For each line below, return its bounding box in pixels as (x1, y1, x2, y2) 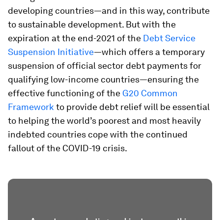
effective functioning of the (8, 87, 122, 98)
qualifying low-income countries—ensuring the (8, 74, 199, 84)
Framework (8, 101, 56, 112)
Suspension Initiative (8, 46, 94, 57)
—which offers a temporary (94, 46, 205, 57)
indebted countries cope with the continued (8, 129, 188, 139)
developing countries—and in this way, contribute (8, 5, 210, 16)
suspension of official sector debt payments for (8, 60, 201, 71)
